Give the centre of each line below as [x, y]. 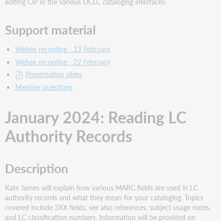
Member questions [44, 87]
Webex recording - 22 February [62, 61]
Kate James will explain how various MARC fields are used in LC [102, 188]
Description [37, 168]
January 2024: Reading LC [96, 117]
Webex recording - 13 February [62, 49]
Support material [51, 29]
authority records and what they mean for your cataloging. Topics [104, 198]
